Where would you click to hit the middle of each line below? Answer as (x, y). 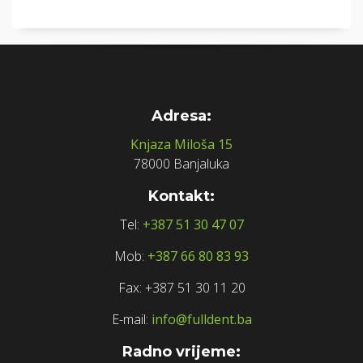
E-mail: (130, 319)
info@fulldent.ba (201, 319)
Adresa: (181, 115)
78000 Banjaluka (181, 163)
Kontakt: (181, 196)
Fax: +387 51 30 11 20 (181, 287)
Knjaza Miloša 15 (181, 144)
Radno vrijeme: (181, 351)
